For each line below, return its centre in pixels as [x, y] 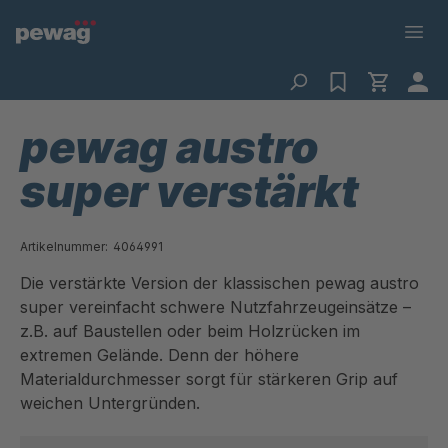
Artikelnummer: [64, 246]
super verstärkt [189, 191]
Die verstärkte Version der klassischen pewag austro [219, 283]
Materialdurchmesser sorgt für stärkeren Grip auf [209, 379]
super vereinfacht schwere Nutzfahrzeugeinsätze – [215, 307]
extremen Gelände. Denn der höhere [159, 355]
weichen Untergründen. [110, 403]
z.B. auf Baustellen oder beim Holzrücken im [190, 331]
